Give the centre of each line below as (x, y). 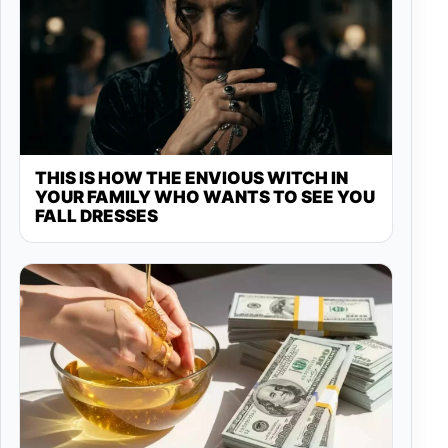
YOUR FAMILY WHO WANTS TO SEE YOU (205, 196)
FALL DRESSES (96, 215)
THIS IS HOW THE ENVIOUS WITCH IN (191, 177)
